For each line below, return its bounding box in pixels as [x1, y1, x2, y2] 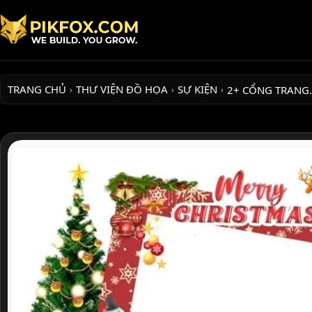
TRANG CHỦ [8, 82, 66, 97]
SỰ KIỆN [178, 82, 217, 97]
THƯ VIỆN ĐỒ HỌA [76, 82, 168, 97]
